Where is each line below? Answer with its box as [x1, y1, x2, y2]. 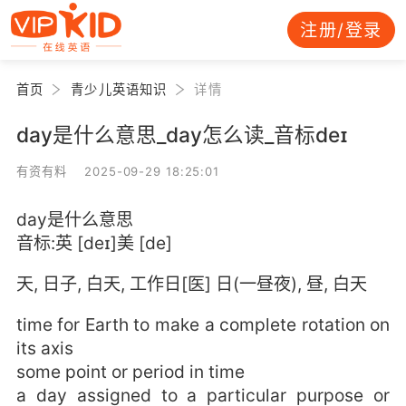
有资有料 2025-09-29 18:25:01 [15, 163, 220, 179]
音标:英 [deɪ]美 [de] [15, 231, 172, 254]
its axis [15, 337, 73, 360]
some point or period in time [15, 361, 245, 383]
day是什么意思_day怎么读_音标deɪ [15, 121, 348, 147]
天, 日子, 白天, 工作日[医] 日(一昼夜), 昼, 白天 [15, 273, 367, 295]
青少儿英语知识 [71, 81, 168, 97]
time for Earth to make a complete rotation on [15, 314, 391, 336]
